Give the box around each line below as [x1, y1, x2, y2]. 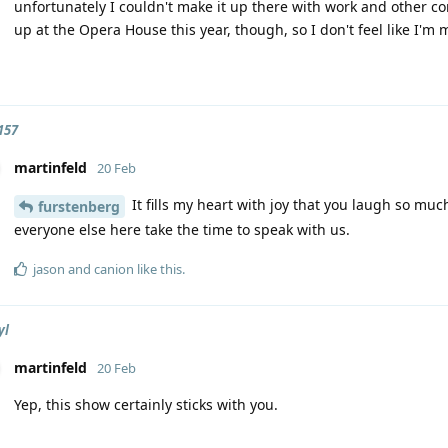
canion [94, 260, 134, 278]
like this [134, 260, 182, 278]
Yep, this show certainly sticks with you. [14, 395, 278, 414]
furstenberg [38, 197, 120, 216]
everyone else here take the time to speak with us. [14, 220, 350, 239]
